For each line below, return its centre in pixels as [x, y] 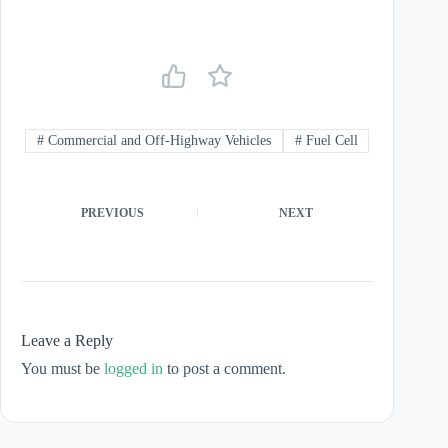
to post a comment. [224, 369]
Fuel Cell [329, 141]
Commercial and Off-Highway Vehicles [157, 141]
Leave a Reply [67, 341]
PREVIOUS [112, 213]
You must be [62, 369]
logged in [133, 369]
